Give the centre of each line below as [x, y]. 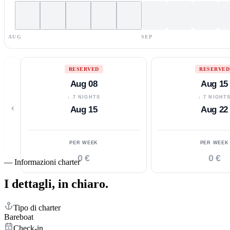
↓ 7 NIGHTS [84, 97]
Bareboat [19, 217]
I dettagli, [30, 184]
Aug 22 [214, 109]
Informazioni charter [47, 162]
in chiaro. [83, 184]
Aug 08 [84, 84]
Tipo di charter [37, 207]
